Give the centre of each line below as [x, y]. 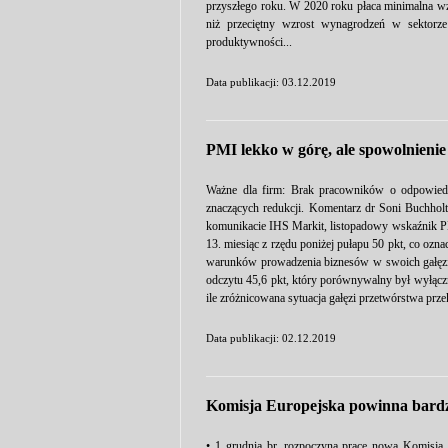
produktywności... [249, 42]
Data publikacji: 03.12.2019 [271, 82]
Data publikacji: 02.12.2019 [271, 338]
